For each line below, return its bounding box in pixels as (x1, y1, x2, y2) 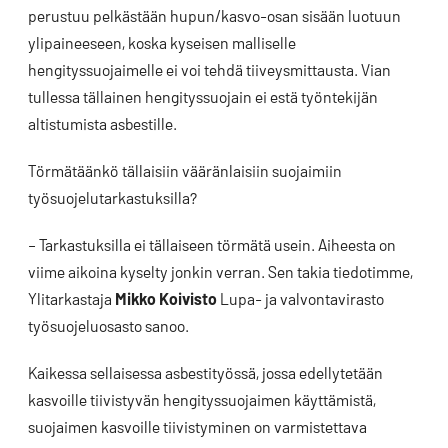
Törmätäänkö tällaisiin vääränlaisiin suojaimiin (28, 161, 342, 181)
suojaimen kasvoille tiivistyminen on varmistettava (28, 417, 367, 437)
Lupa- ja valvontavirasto (217, 289, 384, 309)
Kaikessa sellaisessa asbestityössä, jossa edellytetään (28, 363, 383, 383)
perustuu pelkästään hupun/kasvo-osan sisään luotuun (28, 6, 401, 26)
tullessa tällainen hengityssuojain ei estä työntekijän (28, 87, 378, 107)
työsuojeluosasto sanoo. (28, 316, 189, 336)
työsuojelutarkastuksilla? (28, 188, 197, 208)
